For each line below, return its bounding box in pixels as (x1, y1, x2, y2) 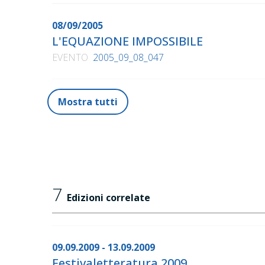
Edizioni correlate (67, 191, 150, 205)
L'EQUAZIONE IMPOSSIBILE (52, 33, 210, 50)
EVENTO (52, 51, 88, 64)
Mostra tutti (58, 95, 118, 109)
